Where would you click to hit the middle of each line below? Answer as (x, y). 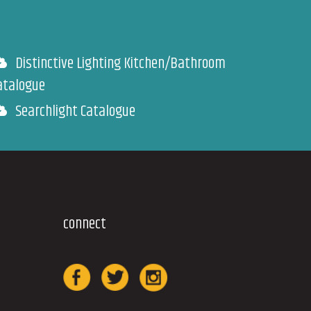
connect (85, 224)
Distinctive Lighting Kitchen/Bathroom (120, 64)
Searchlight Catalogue (75, 111)
